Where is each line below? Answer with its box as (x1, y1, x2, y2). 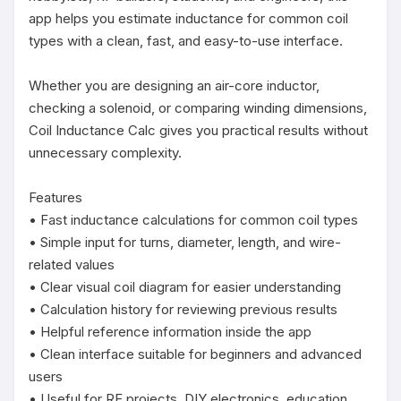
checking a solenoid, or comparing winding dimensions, (29, 99, 367, 116)
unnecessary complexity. (29, 144, 182, 161)
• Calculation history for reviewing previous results (29, 301, 337, 318)
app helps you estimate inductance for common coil (29, 10, 348, 27)
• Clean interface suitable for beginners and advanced (29, 346, 362, 363)
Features (29, 189, 82, 206)
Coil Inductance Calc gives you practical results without (29, 122, 368, 139)
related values (29, 256, 115, 273)
